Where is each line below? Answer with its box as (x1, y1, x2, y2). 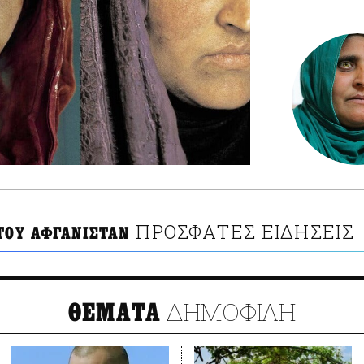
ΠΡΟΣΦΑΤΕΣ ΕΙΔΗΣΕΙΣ (136, 219, 355, 245)
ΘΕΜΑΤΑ (67, 298, 162, 328)
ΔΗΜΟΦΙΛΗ (161, 296, 297, 328)
